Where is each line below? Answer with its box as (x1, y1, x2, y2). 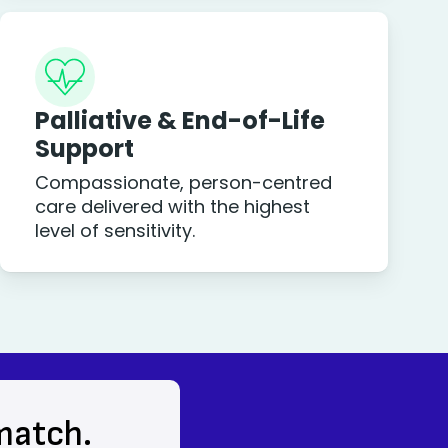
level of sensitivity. (34, 218, 195, 243)
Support (34, 132, 134, 165)
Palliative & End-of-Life (34, 104, 325, 137)
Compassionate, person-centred (34, 170, 332, 195)
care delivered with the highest (34, 194, 310, 219)
